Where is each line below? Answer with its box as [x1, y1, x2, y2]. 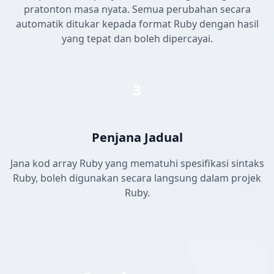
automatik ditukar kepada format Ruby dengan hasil [15, 17, 259, 31]
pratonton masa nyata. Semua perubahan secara [23, 2, 251, 17]
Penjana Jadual [91, 129, 183, 146]
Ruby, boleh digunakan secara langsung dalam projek [13, 171, 261, 185]
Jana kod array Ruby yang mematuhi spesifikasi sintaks [10, 157, 264, 171]
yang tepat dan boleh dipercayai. [61, 32, 213, 46]
